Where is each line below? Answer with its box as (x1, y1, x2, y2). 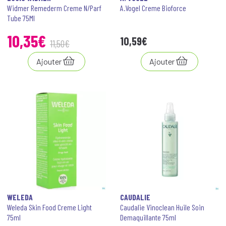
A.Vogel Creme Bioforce (120, 3, 186, 13)
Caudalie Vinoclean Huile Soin (120, 202, 204, 212)
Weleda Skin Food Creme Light (7, 202, 92, 212)
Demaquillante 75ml (120, 212, 176, 222)
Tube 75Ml (7, 13, 35, 23)
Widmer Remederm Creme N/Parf (7, 3, 101, 13)
